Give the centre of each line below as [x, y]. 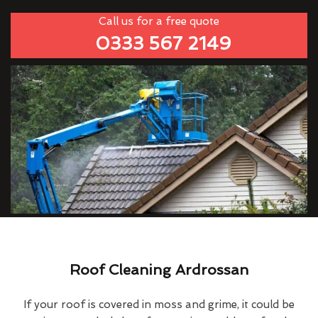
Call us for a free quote [159, 21]
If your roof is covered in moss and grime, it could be [159, 304]
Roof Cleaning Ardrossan [159, 269]
